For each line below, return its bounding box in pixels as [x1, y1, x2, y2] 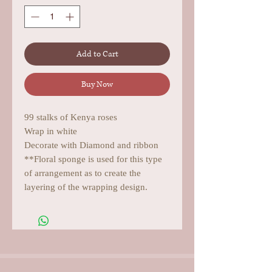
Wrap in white [24, 126, 77, 137]
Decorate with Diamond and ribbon [24, 140, 158, 151]
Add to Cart [76, 49, 118, 60]
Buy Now [81, 79, 113, 90]
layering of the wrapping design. [24, 182, 148, 192]
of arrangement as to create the [24, 168, 141, 178]
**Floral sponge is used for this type [24, 154, 162, 165]
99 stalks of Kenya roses [24, 112, 117, 123]
